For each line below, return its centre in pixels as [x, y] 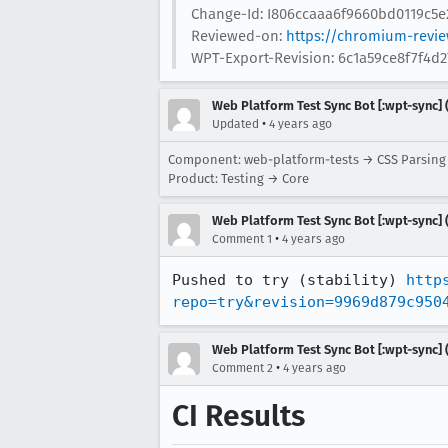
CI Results [238, 415]
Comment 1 [242, 238]
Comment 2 [242, 367]
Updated [235, 123]
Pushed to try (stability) [289, 279]
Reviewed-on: [238, 35]
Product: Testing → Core [238, 178]
